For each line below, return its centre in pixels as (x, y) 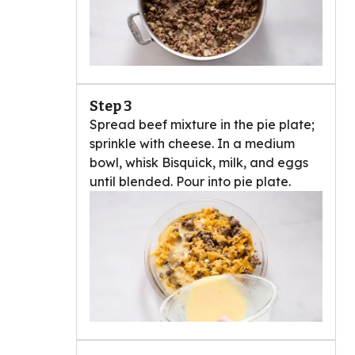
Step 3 (111, 106)
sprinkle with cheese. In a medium (192, 143)
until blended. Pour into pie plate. (190, 181)
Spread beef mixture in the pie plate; (202, 124)
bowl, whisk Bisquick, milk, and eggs (199, 162)
